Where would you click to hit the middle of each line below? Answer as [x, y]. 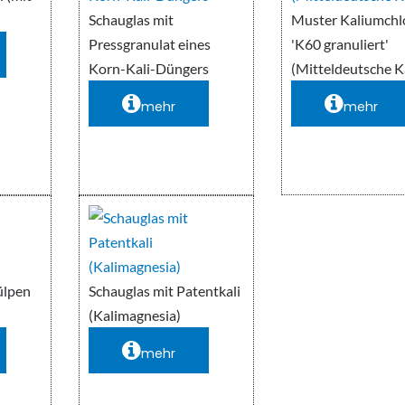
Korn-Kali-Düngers [149, 69]
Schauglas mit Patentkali [165, 291]
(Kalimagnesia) [135, 316]
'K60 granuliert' [340, 44]
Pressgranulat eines [150, 44]
